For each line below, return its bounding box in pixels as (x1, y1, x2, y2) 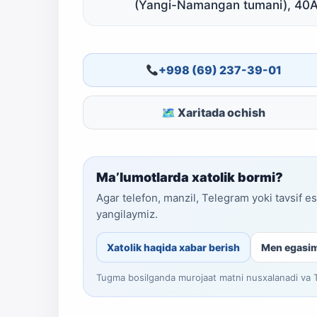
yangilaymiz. (96, 207, 158, 221)
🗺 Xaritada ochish (161, 105, 265, 120)
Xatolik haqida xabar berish (107, 241, 240, 254)
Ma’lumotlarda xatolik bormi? (96, 170, 283, 185)
